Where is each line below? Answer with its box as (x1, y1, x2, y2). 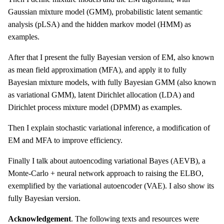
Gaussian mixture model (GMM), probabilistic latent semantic (8, 7, 202, 16)
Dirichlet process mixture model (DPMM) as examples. (8, 103, 182, 112)
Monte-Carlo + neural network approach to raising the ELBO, (8, 169, 203, 178)
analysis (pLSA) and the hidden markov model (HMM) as (8, 20, 191, 29)
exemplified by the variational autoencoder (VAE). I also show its (8, 181, 214, 190)
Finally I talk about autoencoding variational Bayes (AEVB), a (8, 156, 205, 165)
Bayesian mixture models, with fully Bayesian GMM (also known (8, 78, 216, 87)
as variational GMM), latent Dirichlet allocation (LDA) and (8, 90, 194, 99)
